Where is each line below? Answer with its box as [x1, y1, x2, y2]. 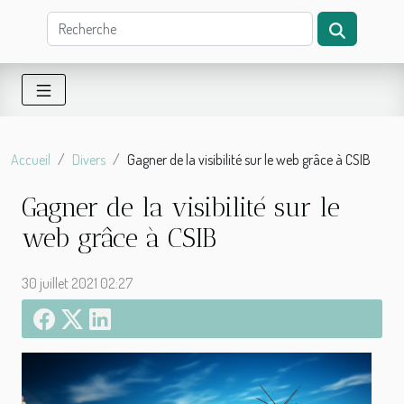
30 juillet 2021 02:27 [22, 274, 133, 293]
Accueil [11, 150, 50, 169]
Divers [72, 150, 106, 169]
